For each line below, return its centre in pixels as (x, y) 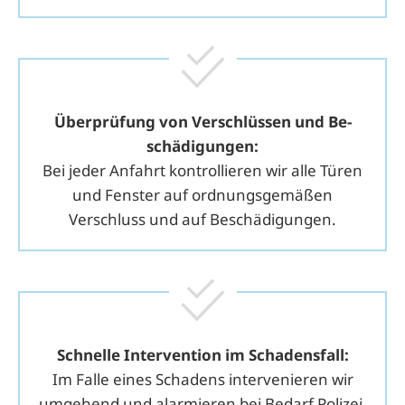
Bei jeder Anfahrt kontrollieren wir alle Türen (202, 170)
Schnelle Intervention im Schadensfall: (202, 354)
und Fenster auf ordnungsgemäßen (202, 194)
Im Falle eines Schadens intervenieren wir (202, 379)
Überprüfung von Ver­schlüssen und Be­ (202, 121)
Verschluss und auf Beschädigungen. (202, 219)
